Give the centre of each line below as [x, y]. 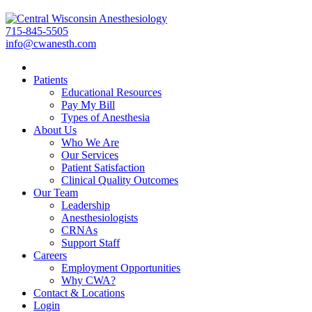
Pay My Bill [88, 105]
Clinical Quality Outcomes [120, 180]
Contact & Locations [79, 293]
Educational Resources [111, 92]
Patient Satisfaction [103, 167]
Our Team [56, 193]
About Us [55, 130]
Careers [50, 255]
